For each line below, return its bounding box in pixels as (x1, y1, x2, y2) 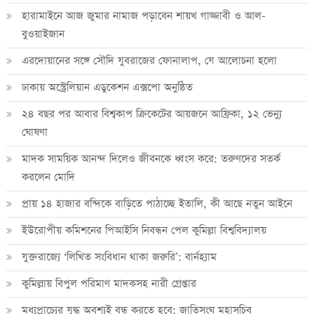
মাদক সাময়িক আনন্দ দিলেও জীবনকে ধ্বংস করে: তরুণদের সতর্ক (21, 151, 280, 166)
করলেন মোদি (21, 169, 75, 184)
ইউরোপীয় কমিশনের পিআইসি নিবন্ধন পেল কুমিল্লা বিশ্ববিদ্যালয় (21, 222, 266, 238)
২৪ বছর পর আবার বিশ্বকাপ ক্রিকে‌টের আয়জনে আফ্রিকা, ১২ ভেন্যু (21, 106, 282, 121)
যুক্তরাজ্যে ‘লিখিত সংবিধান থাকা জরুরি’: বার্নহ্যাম (21, 249, 217, 264)
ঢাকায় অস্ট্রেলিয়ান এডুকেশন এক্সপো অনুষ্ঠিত (21, 79, 193, 95)
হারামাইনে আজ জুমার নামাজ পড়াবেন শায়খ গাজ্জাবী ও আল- (21, 8, 266, 23)
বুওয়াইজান (21, 26, 64, 41)
